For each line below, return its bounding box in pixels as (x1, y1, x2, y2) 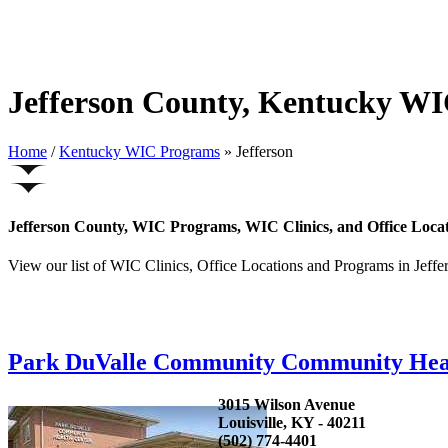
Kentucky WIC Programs (59, 142, 220, 160)
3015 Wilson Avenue (218, 396, 355, 414)
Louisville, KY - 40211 (218, 414, 366, 432)
